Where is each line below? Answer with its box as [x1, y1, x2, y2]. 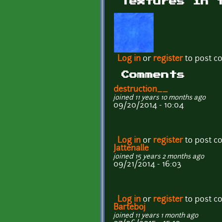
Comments [121, 71, 185, 79]
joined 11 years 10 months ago [113, 95, 206, 102]
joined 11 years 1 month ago [113, 213, 198, 220]
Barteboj [113, 204, 146, 212]
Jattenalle [113, 145, 149, 153]
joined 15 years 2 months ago [113, 154, 204, 161]
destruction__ [113, 86, 168, 94]
